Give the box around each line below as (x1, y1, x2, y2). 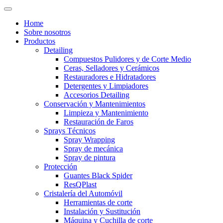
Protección (44, 162, 77, 171)
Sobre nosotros (24, 28, 71, 37)
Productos (24, 37, 55, 46)
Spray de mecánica (64, 144, 123, 153)
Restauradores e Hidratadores (64, 73, 156, 82)
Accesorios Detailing (64, 91, 129, 100)
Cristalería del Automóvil (44, 189, 122, 198)
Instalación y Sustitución (64, 207, 140, 216)
